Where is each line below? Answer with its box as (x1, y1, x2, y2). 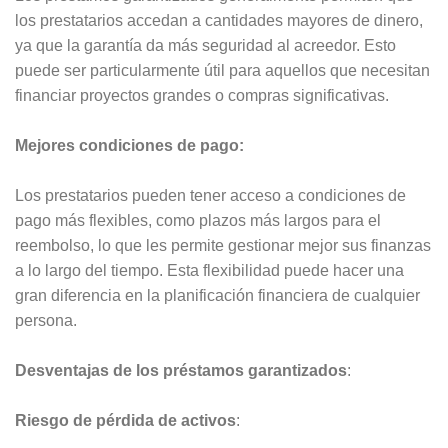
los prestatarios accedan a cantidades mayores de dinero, (15, 11, 423, 29)
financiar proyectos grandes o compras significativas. (15, 86, 389, 104)
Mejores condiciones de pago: (15, 136, 244, 154)
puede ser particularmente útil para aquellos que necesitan (15, 61, 430, 79)
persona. (15, 311, 77, 329)
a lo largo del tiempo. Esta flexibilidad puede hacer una (15, 261, 404, 279)
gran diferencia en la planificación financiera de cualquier (15, 286, 420, 304)
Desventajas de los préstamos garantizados (15, 361, 347, 379)
